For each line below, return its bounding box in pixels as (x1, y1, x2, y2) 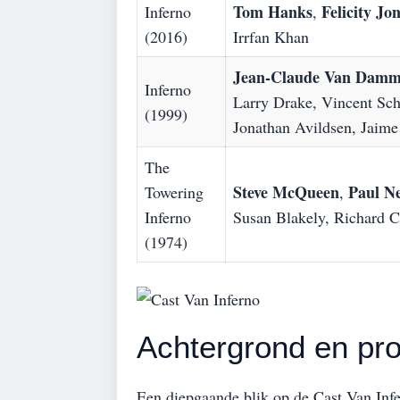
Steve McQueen (233, 179, 339, 204)
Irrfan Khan (233, 25, 309, 47)
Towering (145, 180, 204, 203)
